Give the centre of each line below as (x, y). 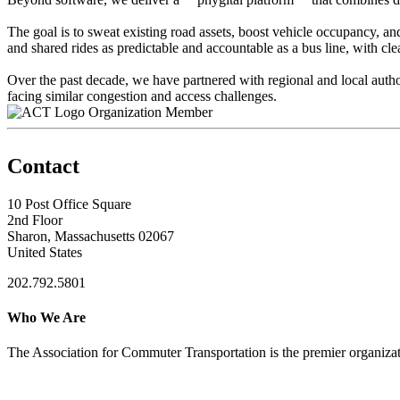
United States (45, 252)
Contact (43, 166)
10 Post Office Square (69, 204)
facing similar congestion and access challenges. (142, 96)
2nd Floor (35, 220)
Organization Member (150, 112)
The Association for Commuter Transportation (137, 353)
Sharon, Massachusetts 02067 (91, 236)
